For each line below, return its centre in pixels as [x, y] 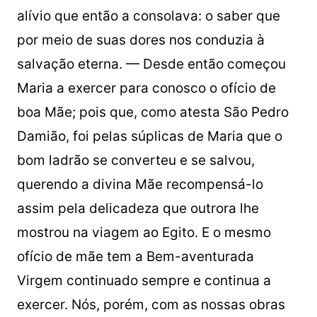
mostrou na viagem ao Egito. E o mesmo [144, 233]
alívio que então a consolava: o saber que [148, 16]
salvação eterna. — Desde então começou [151, 64]
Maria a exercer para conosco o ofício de [146, 88]
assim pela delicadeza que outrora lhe [138, 209]
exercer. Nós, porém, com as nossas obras [151, 305]
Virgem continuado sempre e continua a [144, 281]
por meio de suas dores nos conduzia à [140, 40]
